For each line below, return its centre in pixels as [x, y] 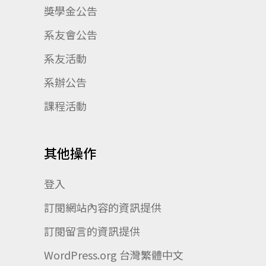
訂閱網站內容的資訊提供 [103, 207]
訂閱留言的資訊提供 [92, 231]
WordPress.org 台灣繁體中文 [114, 254]
